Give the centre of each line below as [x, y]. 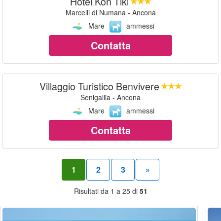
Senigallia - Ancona [110, 97]
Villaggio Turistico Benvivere [99, 86]
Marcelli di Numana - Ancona [110, 12]
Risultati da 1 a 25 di [107, 191]
